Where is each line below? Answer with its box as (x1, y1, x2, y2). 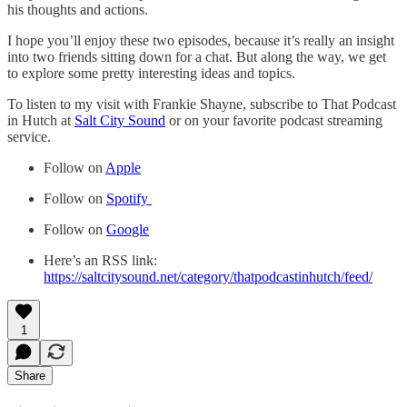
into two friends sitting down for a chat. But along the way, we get (7, 48, 386, 65)
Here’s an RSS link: (44, 252, 157, 268)
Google (106, 221, 149, 237)
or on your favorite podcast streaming (165, 112, 382, 128)
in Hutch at (7, 112, 74, 128)
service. (7, 128, 51, 144)
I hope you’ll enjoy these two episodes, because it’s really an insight (7, 32, 394, 48)
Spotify (106, 190, 152, 206)
